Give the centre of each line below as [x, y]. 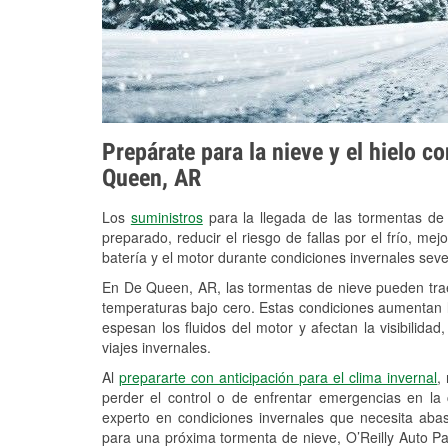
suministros [166, 217]
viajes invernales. [156, 347]
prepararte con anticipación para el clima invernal [278, 377]
